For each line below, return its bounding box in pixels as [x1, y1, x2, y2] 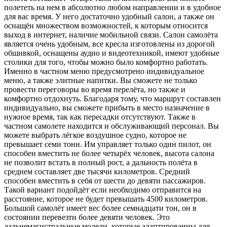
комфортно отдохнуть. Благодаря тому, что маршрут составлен [4, 94, 221, 103]
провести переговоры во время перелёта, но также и [4, 85, 185, 94]
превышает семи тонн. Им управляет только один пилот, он [4, 139, 211, 148]
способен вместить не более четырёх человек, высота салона [4, 148, 214, 158]
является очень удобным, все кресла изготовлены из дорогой [4, 39, 215, 48]
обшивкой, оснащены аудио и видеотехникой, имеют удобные [4, 48, 219, 57]
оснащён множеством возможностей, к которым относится [4, 21, 208, 30]
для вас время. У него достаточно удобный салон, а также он [4, 12, 214, 21]
